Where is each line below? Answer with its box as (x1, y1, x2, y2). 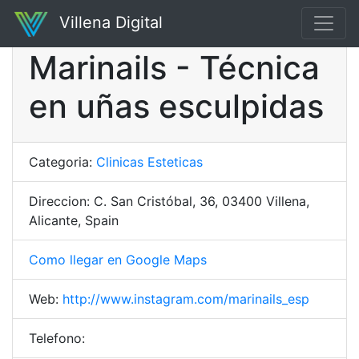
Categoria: (29, 154, 96, 170)
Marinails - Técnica (29, 48, 320, 87)
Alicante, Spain (29, 212, 119, 228)
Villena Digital (54, 13, 163, 32)
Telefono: (29, 330, 85, 346)
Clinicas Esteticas (96, 154, 203, 170)
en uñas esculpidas (29, 87, 324, 126)
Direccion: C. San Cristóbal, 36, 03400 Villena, (29, 193, 309, 209)
